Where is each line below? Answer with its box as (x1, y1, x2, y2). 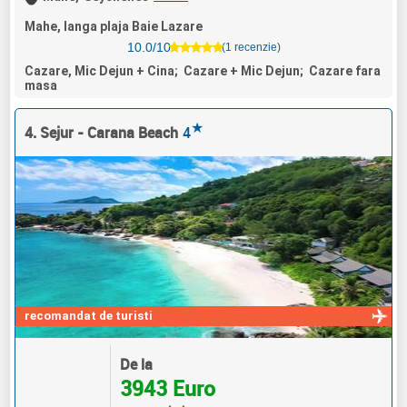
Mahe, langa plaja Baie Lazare (25, 18, 203, 34)
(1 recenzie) (221, 41, 281, 55)
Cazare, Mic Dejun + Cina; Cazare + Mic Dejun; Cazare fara (25, 63, 382, 78)
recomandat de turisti (25, 308, 154, 323)
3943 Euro (119, 373, 215, 402)
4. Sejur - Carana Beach (25, 122, 179, 143)
